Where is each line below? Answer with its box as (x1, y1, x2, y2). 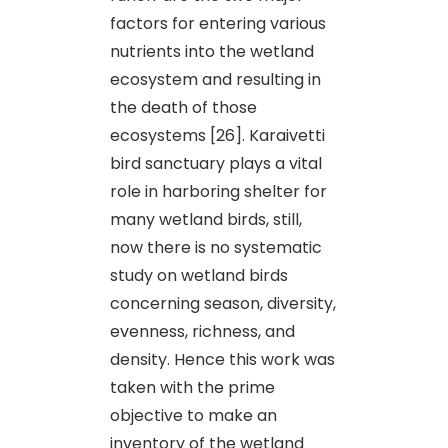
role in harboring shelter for (110, 179, 327, 203)
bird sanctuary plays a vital (110, 151, 322, 175)
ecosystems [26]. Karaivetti (110, 123, 325, 147)
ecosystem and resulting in (110, 67, 321, 91)
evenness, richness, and (110, 319, 295, 343)
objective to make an (110, 403, 277, 427)
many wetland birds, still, (110, 207, 302, 231)
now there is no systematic (110, 235, 322, 259)
